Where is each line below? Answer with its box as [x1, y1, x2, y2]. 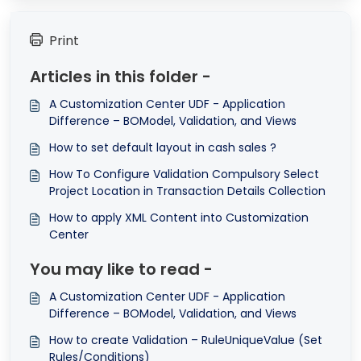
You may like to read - [30, 258, 213, 281]
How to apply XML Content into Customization [49, 210, 309, 226]
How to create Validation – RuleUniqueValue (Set [49, 332, 322, 349]
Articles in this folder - [30, 65, 211, 89]
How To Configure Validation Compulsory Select [49, 166, 319, 183]
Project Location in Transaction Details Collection [49, 183, 326, 200]
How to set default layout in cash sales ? [49, 139, 276, 156]
